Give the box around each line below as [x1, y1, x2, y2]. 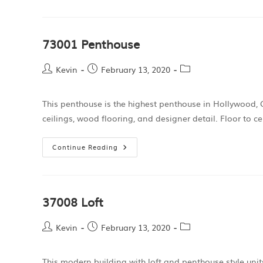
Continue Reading [52, 142, 118, 151]
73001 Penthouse [42, 35, 140, 52]
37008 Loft [42, 193, 103, 210]
